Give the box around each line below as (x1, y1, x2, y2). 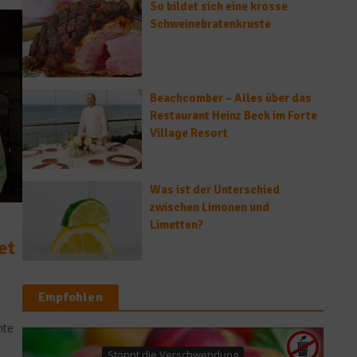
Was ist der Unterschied (150, 182, 280, 197)
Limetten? (150, 217, 203, 232)
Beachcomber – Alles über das (150, 90, 312, 105)
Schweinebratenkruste (150, 16, 271, 31)
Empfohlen (38, 288, 103, 305)
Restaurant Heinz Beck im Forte (150, 108, 317, 123)
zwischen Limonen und (150, 199, 269, 214)
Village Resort (150, 125, 228, 140)
